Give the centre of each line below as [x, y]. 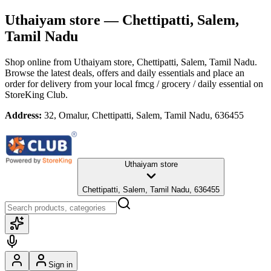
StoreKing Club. [36, 94]
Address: [23, 115]
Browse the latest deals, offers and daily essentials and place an [125, 73]
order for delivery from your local [69, 83]
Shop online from [39, 62]
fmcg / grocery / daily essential [193, 83]
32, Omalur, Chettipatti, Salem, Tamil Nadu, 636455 [144, 115]
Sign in [60, 264]
